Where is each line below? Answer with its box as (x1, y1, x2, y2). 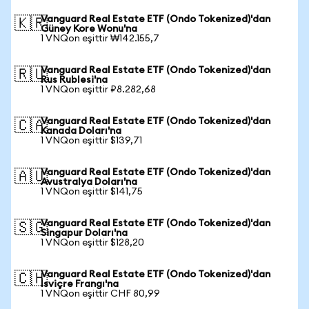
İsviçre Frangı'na (41, 279, 119, 289)
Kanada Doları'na (41, 126, 121, 136)
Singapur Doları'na (41, 228, 128, 238)
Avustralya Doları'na (41, 177, 137, 187)
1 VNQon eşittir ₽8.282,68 (41, 85, 156, 94)
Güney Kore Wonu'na (41, 24, 137, 34)
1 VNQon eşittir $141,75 (41, 187, 143, 197)
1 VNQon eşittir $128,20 (41, 238, 144, 248)
